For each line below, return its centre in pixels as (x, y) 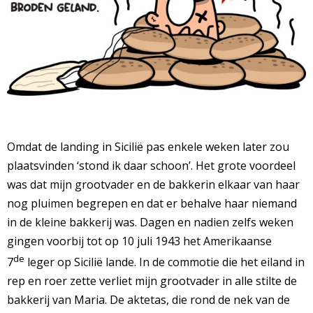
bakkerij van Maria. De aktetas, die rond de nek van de (148, 300)
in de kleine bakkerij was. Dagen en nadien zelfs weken (150, 222)
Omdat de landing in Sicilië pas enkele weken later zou (148, 147)
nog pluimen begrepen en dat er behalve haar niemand (152, 203)
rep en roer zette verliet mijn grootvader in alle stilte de (152, 281)
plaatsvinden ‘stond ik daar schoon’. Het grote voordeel (151, 166)
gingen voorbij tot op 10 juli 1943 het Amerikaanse (139, 241)
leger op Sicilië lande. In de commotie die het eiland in (165, 262)
